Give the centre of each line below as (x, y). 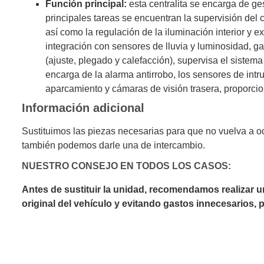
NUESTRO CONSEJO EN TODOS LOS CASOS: (126, 166)
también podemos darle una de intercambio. (113, 146)
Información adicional (83, 108)
